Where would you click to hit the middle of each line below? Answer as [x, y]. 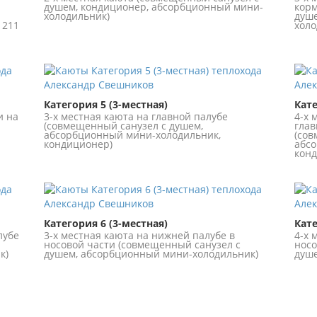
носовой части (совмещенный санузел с [143, 245]
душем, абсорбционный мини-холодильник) [151, 254]
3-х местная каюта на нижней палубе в [140, 236]
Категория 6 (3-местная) [106, 224]
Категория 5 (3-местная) [106, 105]
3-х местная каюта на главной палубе [136, 117]
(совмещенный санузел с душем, [124, 126]
